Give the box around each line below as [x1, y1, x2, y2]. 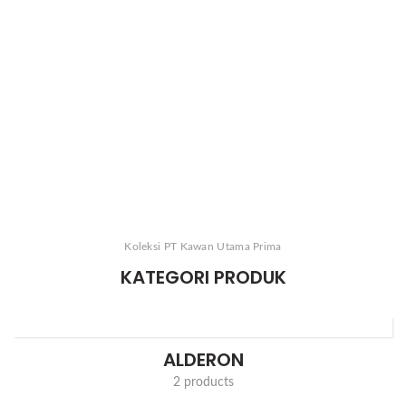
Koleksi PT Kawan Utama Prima [124, 240, 282, 252]
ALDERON [162, 346, 244, 372]
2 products [172, 375, 234, 389]
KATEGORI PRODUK [120, 264, 286, 290]
